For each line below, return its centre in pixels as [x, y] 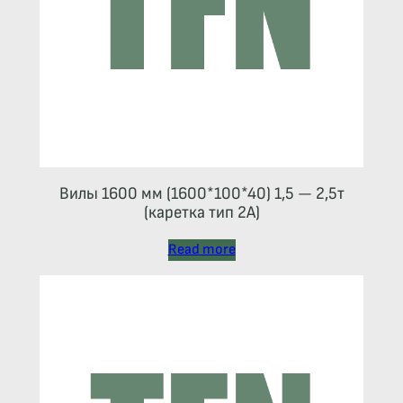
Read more [201, 249]
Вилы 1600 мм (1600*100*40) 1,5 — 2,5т [201, 193]
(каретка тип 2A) [201, 212]
